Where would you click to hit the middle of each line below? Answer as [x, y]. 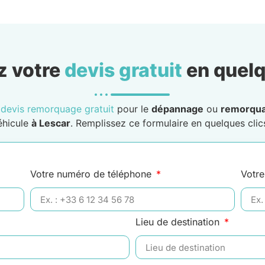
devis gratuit [123, 70]
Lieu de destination [179, 222]
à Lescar [51, 123]
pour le [132, 109]
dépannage [177, 109]
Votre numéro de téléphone [92, 174]
